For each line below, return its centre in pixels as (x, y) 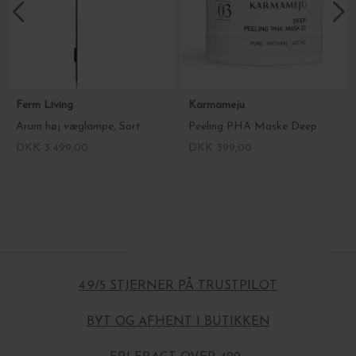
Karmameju (218, 105)
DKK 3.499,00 (52, 148)
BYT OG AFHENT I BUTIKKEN (178, 322)
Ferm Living (46, 105)
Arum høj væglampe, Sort (78, 127)
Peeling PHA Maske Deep (252, 127)
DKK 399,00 (220, 148)
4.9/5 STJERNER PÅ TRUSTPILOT (178, 286)
